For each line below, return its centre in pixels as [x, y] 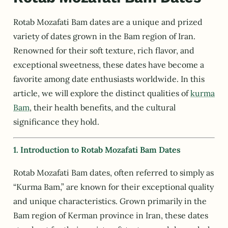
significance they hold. [56, 122]
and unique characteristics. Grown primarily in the [110, 201]
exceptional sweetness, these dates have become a [109, 65]
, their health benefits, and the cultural [103, 108]
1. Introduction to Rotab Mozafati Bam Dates [97, 149]
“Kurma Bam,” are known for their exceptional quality [113, 187]
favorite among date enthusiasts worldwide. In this [109, 79]
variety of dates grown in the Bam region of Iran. [104, 36]
